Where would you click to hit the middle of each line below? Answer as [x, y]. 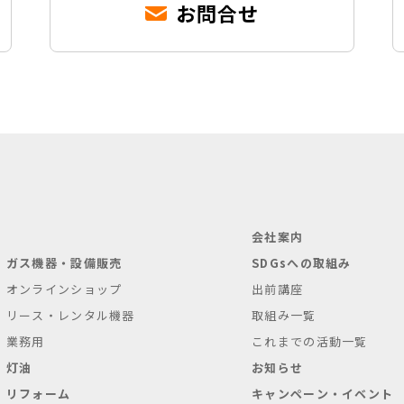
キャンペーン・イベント [323, 394]
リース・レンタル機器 [70, 315]
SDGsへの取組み [302, 263]
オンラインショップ [64, 289]
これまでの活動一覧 [310, 341]
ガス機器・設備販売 [64, 263]
